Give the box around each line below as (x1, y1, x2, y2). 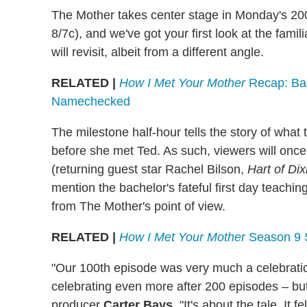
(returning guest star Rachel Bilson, (51, 162, 247, 177)
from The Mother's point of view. (51, 199, 225, 214)
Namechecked (51, 95, 130, 109)
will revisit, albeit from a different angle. (51, 45, 264, 60)
